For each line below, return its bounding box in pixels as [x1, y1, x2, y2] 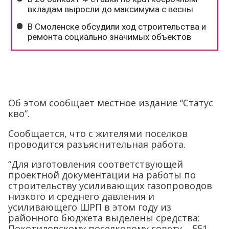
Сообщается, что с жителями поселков [8, 127, 188, 140]
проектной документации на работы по [8, 169, 196, 181]
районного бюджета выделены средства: [8, 212, 200, 224]
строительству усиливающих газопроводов [8, 179, 212, 192]
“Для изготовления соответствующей [8, 158, 183, 171]
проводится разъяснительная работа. [8, 138, 186, 151]
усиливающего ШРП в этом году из [8, 201, 171, 214]
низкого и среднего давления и [8, 190, 154, 203]
